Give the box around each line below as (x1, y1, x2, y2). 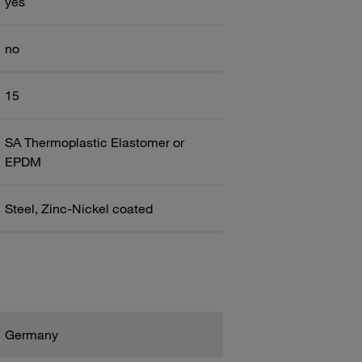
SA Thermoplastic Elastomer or (4, 133, 184, 150)
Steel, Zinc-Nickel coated (4, 200, 153, 217)
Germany (4, 326, 58, 343)
